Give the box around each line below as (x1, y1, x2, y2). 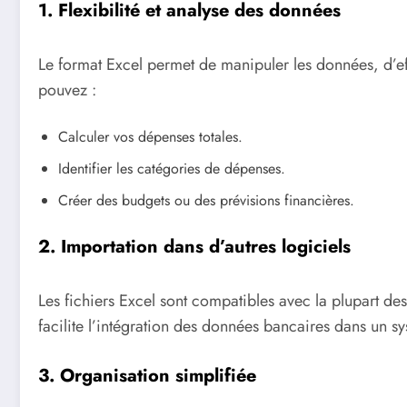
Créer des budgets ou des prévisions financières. (58, 190, 354, 212)
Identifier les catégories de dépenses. (58, 158, 285, 180)
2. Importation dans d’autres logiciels (38, 233, 351, 261)
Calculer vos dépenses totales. (58, 126, 243, 148)
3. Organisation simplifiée (38, 362, 256, 389)
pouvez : (38, 77, 96, 102)
